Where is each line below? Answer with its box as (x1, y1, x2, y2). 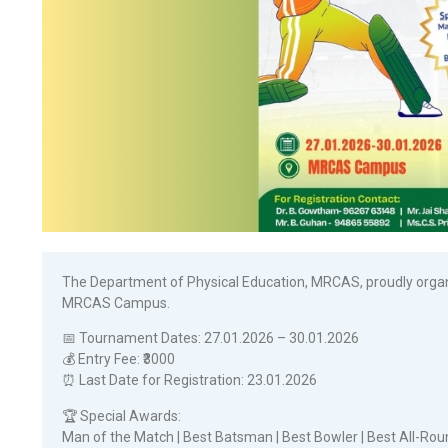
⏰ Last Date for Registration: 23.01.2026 (62, 372, 317, 389)
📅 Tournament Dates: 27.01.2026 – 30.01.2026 (62, 330, 359, 347)
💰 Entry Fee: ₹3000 (62, 351, 175, 368)
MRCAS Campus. (62, 294, 170, 311)
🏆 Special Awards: (62, 407, 181, 424)
